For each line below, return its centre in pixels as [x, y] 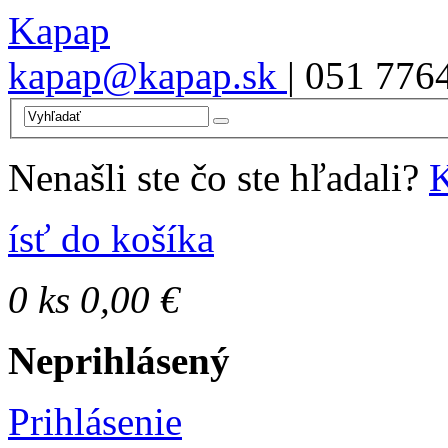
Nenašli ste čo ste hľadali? [218, 177]
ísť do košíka [111, 238]
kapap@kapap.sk [147, 75]
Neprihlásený [119, 360]
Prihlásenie [95, 421]
